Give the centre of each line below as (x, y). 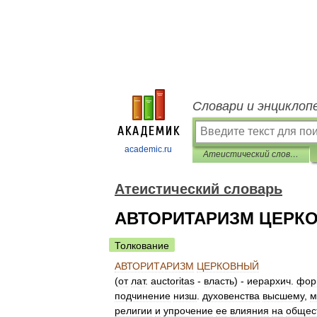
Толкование (142, 246)
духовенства (231, 296)
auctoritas (173, 281)
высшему (283, 296)
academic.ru (148, 149)
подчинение (143, 296)
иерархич (269, 281)
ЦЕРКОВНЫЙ (228, 266)
